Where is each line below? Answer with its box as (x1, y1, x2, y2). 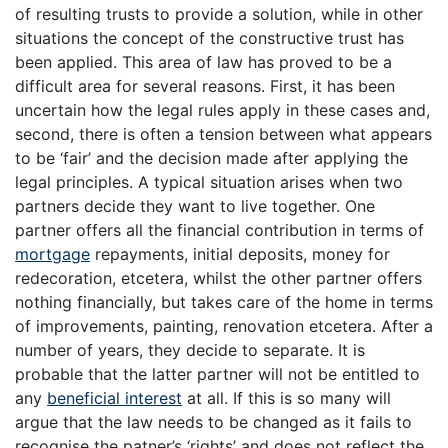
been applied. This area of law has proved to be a (15, 51, 392, 72)
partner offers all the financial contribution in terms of (15, 219, 424, 240)
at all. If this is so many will (182, 387, 391, 408)
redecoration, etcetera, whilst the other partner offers (15, 267, 422, 288)
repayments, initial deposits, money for (90, 243, 390, 264)
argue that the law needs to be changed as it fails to (15, 411, 412, 432)
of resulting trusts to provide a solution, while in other (15, 3, 423, 24)
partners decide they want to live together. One (15, 195, 375, 216)
